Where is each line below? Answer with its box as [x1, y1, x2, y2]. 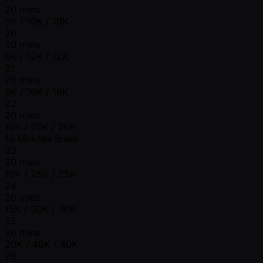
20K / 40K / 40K [5, 238, 78, 251]
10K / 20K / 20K [5, 121, 76, 133]
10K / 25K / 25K [5, 168, 76, 180]
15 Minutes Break [5, 133, 80, 145]
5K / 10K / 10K [5, 15, 69, 28]
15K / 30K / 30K [5, 203, 76, 215]
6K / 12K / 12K [5, 50, 69, 63]
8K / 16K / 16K [5, 86, 69, 98]
